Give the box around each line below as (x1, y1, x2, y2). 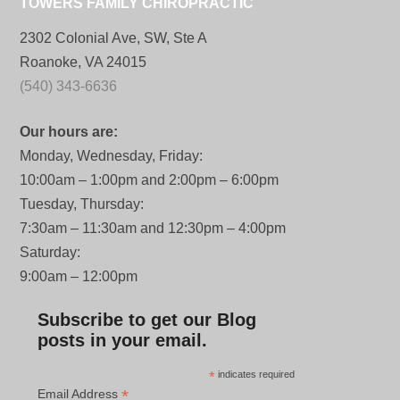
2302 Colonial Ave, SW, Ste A (20, 30, 208, 46)
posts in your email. (37, 330, 208, 350)
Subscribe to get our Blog (37, 310, 257, 329)
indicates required (215, 369, 296, 379)
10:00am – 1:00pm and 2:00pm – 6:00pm (20, 172, 279, 187)
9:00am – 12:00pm (20, 269, 138, 284)
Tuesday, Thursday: (20, 196, 145, 212)
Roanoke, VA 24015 (20, 54, 147, 70)
